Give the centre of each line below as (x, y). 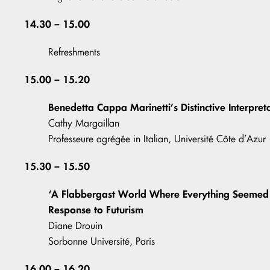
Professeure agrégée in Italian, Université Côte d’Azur (157, 139)
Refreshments (74, 52)
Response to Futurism (96, 210)
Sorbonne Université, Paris (102, 241)
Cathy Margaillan (84, 123)
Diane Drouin (75, 226)
